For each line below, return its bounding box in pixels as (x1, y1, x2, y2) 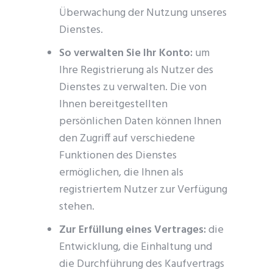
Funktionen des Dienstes (59, 147, 177, 165)
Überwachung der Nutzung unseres (59, 4, 227, 22)
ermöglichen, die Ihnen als (59, 164, 184, 182)
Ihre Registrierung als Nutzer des (59, 62, 214, 79)
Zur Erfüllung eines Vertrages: (59, 221, 207, 239)
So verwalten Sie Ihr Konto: (59, 44, 193, 62)
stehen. (59, 198, 95, 216)
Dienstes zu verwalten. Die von (59, 79, 207, 96)
